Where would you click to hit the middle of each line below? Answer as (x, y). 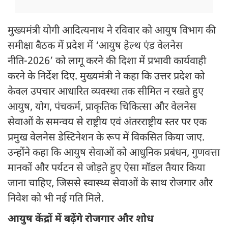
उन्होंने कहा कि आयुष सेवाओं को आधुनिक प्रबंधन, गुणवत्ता (114, 153)
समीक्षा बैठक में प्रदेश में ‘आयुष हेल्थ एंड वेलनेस (95, 47)
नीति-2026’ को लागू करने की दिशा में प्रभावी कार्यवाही (107, 62)
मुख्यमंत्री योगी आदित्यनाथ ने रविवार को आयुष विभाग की (112, 31)
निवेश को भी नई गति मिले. (56, 199)
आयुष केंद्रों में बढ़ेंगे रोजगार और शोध (82, 220)
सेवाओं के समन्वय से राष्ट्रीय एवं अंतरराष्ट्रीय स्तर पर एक (107, 123)
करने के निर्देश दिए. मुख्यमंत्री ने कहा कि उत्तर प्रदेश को (106, 77)
